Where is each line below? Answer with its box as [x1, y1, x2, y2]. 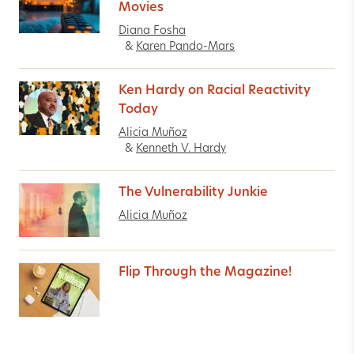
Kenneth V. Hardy [136, 142, 226, 155]
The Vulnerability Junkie [119, 186, 268, 199]
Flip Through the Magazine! [119, 265, 292, 279]
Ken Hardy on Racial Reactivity [119, 84, 311, 97]
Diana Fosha [119, 24, 186, 37]
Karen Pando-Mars [136, 40, 235, 53]
